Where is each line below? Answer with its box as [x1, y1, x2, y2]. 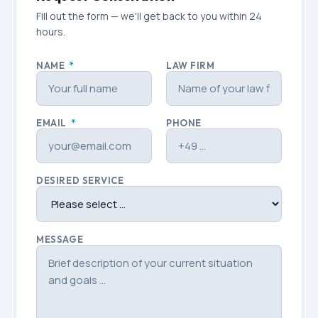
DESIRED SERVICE [36, 175, 124, 187]
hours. [36, 25, 66, 39]
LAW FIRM [166, 60, 215, 72]
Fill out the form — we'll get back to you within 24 [36, 9, 263, 23]
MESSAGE [36, 234, 84, 246]
